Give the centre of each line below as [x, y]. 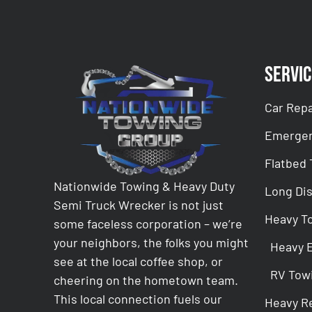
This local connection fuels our [138, 298]
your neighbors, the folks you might [151, 242]
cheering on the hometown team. [146, 280]
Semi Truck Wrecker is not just [139, 204]
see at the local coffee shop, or [139, 261]
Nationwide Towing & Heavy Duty [145, 186]
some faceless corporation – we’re [148, 223]
